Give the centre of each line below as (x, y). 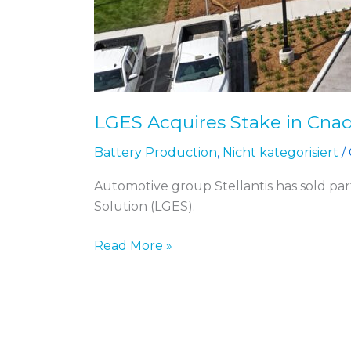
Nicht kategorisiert (280, 152)
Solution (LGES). (145, 207)
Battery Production (156, 152)
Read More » (133, 246)
